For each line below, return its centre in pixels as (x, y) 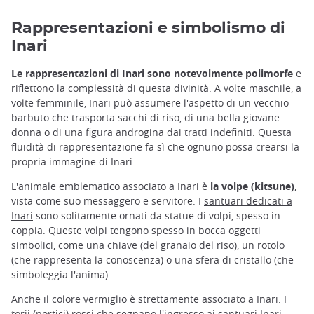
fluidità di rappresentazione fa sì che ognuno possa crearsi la (155, 146)
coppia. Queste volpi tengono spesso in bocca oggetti (136, 231)
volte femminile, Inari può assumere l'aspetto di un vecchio (150, 102)
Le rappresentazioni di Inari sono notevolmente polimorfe (152, 73)
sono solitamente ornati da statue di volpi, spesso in (157, 216)
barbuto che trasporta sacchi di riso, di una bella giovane (145, 117)
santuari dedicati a (248, 201)
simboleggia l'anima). (61, 275)
